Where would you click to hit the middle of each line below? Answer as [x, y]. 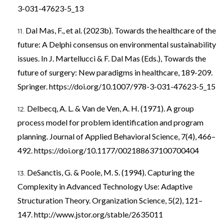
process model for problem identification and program [110, 122]
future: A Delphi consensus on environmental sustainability [117, 44]
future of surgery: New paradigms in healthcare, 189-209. [115, 72]
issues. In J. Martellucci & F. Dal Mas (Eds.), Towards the [112, 58]
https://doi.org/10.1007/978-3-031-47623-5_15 [132, 86]
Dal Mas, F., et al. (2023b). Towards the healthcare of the [121, 30]
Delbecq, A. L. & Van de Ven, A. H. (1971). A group [110, 108]
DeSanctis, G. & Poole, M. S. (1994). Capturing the [111, 172]
